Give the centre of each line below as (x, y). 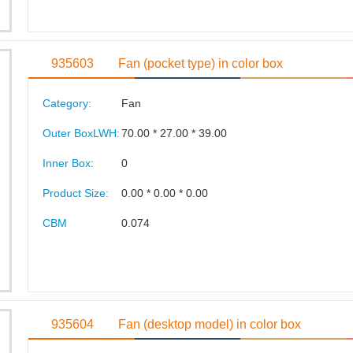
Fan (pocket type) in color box (201, 63)
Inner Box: (68, 163)
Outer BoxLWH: (81, 133)
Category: (67, 103)
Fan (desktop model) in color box (210, 324)
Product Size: (75, 193)
